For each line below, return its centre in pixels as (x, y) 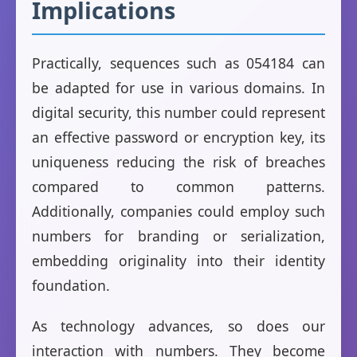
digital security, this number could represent (178, 113)
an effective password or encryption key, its (178, 137)
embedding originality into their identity (178, 261)
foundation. (71, 286)
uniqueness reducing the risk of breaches (178, 162)
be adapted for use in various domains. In (178, 88)
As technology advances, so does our (178, 326)
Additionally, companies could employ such (178, 212)
